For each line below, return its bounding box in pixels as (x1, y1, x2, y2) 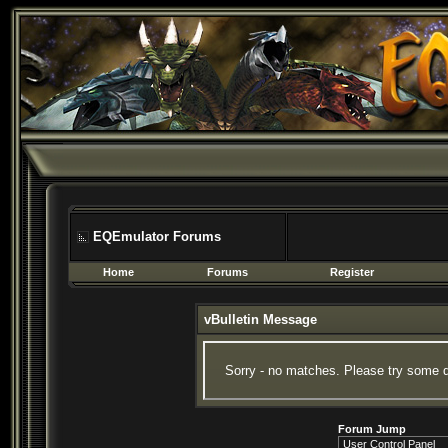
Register (330, 266, 374, 278)
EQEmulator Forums (93, 229, 221, 244)
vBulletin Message (204, 312, 317, 327)
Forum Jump (337, 423, 406, 435)
